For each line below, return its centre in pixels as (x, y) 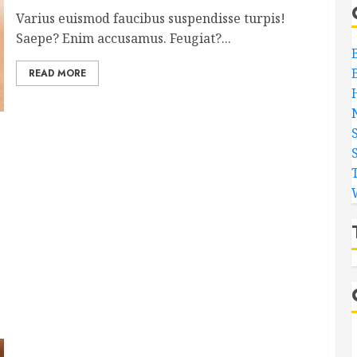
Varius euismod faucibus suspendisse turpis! (150, 18)
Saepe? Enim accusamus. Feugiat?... (123, 38)
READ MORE (57, 73)
